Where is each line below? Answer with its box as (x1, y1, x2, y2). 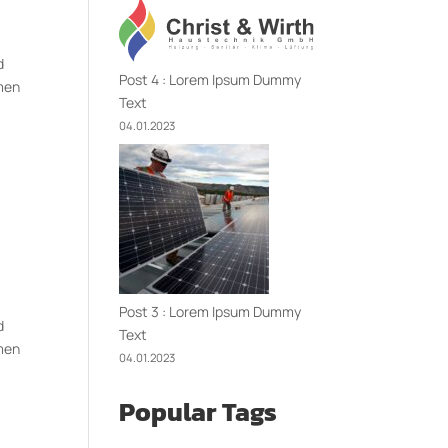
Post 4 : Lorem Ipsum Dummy (119, 70, 302, 90)
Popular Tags (119, 392, 278, 432)
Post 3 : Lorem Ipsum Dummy (119, 302, 302, 322)
